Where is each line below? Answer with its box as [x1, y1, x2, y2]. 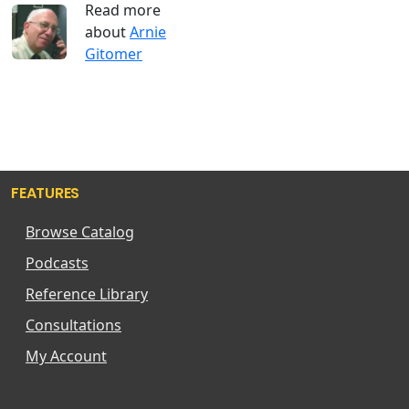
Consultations [26, 314, 121, 335]
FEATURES [11, 182, 79, 204]
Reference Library [26, 283, 148, 304]
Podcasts [26, 252, 89, 273]
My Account [26, 345, 107, 366]
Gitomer [85, 43, 142, 64]
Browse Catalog [26, 221, 134, 242]
